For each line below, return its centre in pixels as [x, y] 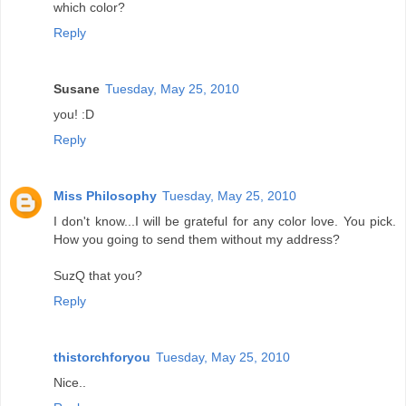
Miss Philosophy [105, 196]
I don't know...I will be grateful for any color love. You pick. [225, 222]
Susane [77, 89]
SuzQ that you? [98, 276]
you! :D [74, 115]
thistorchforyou [102, 358]
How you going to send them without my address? [197, 240]
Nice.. [70, 383]
